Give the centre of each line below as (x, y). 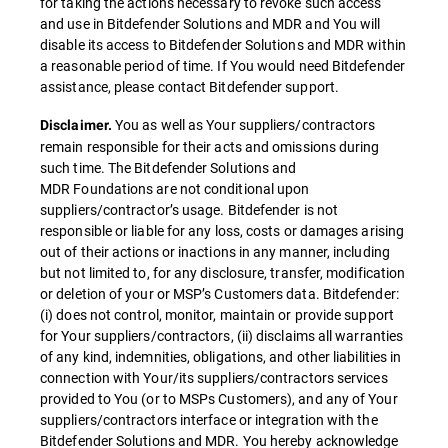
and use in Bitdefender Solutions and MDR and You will (210, 23)
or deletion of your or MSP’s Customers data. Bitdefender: (219, 293)
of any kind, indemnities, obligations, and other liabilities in (221, 356)
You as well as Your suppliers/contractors (243, 124)
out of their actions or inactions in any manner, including (215, 251)
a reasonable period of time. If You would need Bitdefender (222, 65)
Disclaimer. (76, 125)
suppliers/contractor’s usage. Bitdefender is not (189, 209)
